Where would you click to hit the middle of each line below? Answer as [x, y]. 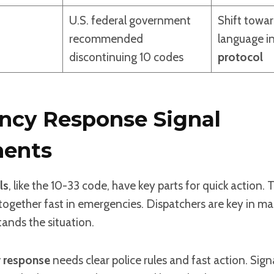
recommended [106, 39]
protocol [240, 57]
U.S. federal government [130, 20]
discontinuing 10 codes [126, 57]
